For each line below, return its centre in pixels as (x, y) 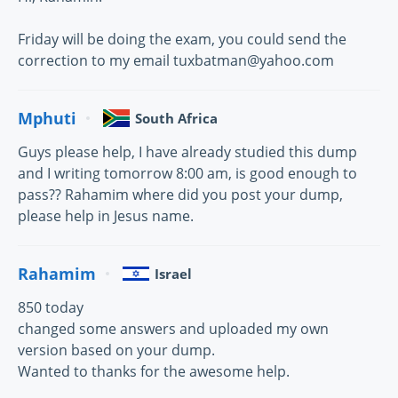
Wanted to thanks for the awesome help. (154, 372)
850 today (51, 308)
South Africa (176, 119)
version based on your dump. (116, 350)
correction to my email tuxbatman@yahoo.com (176, 61)
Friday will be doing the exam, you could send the (182, 40)
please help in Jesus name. (106, 216)
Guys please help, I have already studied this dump (187, 152)
